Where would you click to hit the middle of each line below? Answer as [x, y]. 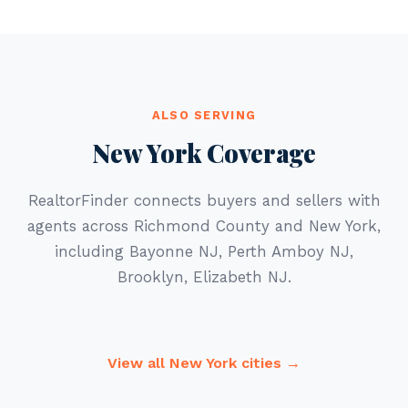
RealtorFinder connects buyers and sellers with [204, 200]
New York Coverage [204, 153]
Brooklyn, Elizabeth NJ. [204, 277]
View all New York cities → [204, 363]
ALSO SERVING [204, 115]
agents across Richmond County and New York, [204, 226]
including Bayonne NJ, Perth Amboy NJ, [204, 251]
